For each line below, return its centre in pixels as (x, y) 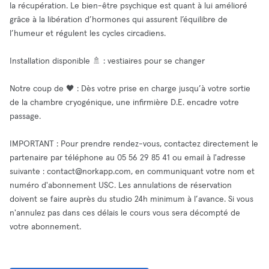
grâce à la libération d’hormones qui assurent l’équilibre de (119, 20)
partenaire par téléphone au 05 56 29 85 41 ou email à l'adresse (128, 158)
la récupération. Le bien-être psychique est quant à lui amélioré (128, 6)
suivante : (28, 172)
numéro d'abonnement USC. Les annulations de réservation (121, 186)
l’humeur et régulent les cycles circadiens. (88, 34)
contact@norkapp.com (89, 172)
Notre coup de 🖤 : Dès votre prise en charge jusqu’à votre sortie (130, 89)
